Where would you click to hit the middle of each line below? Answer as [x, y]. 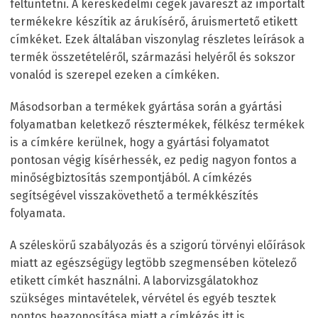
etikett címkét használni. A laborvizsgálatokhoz [134, 281]
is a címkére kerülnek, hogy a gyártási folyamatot [139, 143]
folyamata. [38, 214]
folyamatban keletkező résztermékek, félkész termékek [157, 125]
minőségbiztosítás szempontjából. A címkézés [131, 178]
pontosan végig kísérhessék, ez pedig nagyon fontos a [153, 160]
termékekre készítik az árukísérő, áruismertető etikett [154, 22]
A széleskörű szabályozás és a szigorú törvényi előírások [158, 246]
